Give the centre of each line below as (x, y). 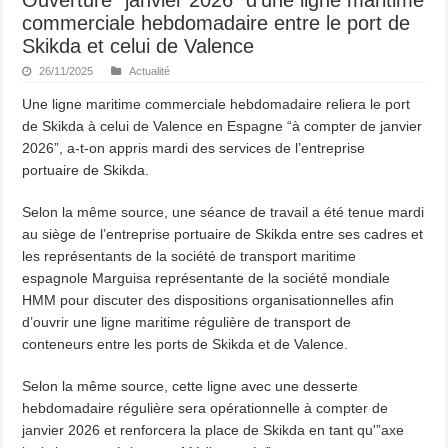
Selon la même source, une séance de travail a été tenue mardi (223, 211)
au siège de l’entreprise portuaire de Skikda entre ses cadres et (223, 233)
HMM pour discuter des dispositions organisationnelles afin (208, 299)
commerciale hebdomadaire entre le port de (216, 22)
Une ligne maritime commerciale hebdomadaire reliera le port (216, 103)
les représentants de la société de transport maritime (189, 255)
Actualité (150, 70)
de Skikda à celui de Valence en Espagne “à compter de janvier (222, 125)
